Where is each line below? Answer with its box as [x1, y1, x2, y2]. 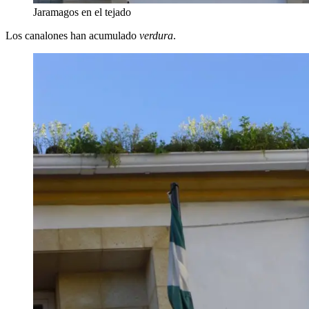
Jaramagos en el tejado [33, 6, 131, 18]
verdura [139, 29, 173, 41]
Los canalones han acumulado [6, 29, 139, 41]
